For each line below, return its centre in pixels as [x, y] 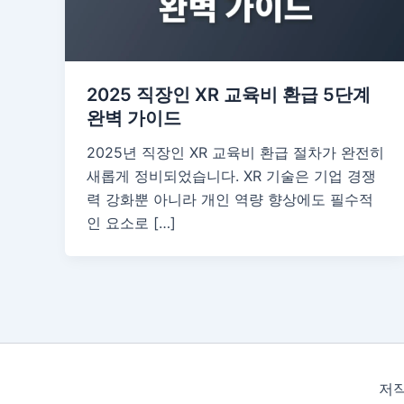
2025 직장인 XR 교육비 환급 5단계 [229, 94]
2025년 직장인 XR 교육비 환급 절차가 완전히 [235, 152]
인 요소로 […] [131, 222]
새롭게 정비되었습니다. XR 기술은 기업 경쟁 [231, 175]
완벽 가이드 [134, 118]
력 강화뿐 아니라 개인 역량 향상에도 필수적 [230, 199]
